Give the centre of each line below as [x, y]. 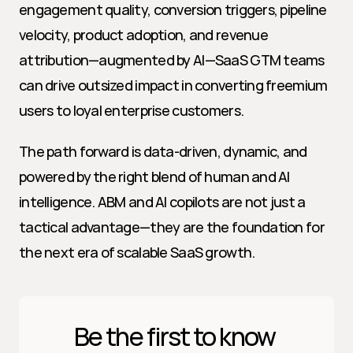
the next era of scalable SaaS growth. [137, 252]
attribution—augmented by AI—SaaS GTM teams [172, 60]
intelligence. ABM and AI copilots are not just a [162, 202]
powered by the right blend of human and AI [154, 176]
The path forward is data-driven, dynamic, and [163, 151]
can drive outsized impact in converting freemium [173, 85]
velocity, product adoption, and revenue [143, 35]
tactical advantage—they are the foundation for [172, 227]
